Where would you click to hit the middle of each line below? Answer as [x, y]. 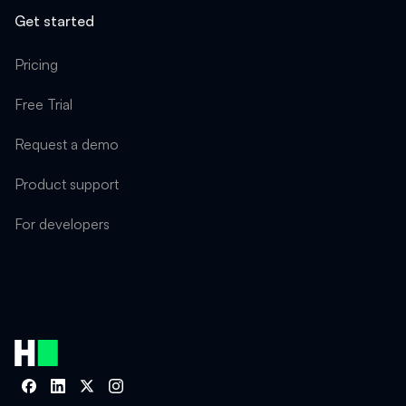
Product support [67, 184]
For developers [62, 224]
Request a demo [67, 144]
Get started [54, 21]
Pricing [36, 64]
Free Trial [43, 104]
